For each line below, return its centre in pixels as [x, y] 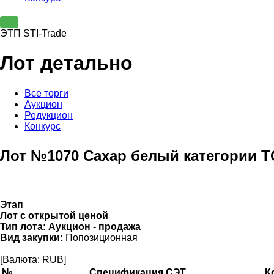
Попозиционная [100, 237]
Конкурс [43, 126]
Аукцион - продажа [94, 226]
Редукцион [49, 115]
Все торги [46, 93]
